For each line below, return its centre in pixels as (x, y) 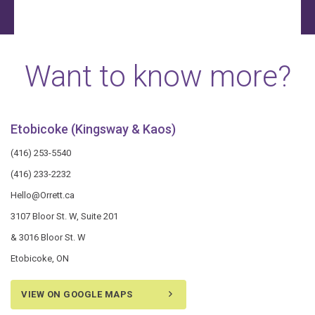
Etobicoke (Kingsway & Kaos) (93, 129)
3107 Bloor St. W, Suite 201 (64, 216)
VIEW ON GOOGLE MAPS (77, 294)
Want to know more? (157, 76)
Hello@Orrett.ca (43, 195)
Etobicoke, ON (40, 258)
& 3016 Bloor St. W (48, 237)
